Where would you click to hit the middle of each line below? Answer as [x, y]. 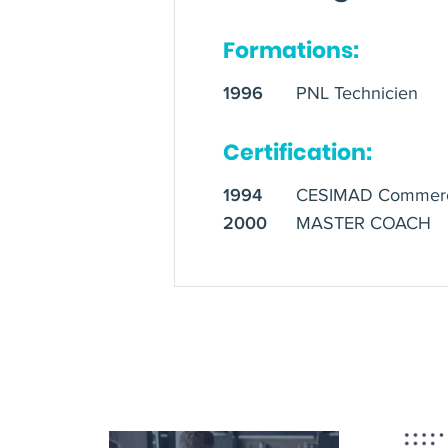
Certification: [298, 152]
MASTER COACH [364, 222]
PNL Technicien [357, 92]
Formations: [291, 50]
